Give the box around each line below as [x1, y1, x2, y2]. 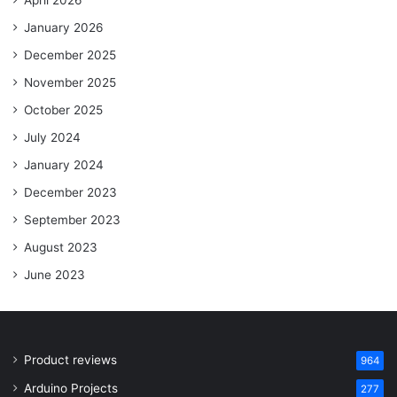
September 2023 [24, 213, 121, 228]
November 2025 [24, 75, 116, 90]
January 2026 [24, 20, 104, 35]
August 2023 [24, 240, 97, 255]
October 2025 [24, 103, 103, 118]
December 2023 [24, 185, 117, 200]
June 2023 [24, 268, 85, 283]
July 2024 [24, 130, 81, 145]
